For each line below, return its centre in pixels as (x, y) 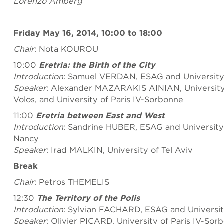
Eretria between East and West (100, 115)
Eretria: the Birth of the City (97, 65)
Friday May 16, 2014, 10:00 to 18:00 (88, 33)
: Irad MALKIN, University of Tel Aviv (120, 150)
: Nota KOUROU (66, 49)
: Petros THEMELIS (72, 182)
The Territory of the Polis (88, 198)
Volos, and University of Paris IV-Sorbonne (98, 99)
